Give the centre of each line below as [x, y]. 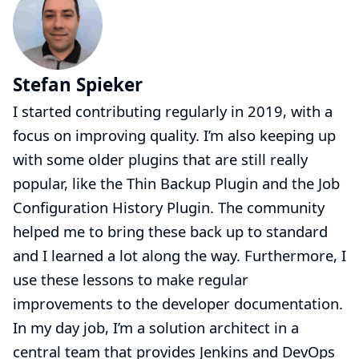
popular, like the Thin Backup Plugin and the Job [176, 183]
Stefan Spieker [78, 84]
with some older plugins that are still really [160, 159]
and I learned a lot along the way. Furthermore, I [179, 255]
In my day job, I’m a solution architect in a [156, 327]
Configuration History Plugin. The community [169, 207]
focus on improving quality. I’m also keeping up [174, 135]
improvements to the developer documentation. [178, 303]
